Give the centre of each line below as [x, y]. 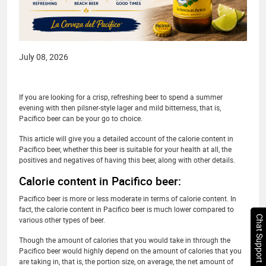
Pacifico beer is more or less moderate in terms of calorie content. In [128, 198]
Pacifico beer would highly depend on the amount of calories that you [130, 251]
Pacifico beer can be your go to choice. [81, 118]
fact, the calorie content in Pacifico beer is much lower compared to [126, 209]
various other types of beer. [62, 220]
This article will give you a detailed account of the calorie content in [126, 138]
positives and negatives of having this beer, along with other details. [127, 160]
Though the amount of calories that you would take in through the [125, 240]
